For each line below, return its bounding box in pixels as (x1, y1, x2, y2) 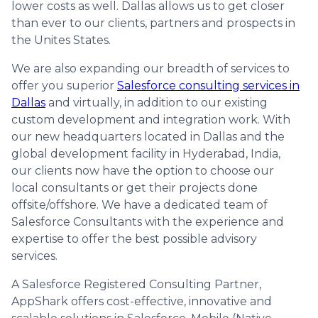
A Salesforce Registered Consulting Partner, (11, 277, 261, 291)
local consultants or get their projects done (11, 180, 258, 194)
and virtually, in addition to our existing (45, 95, 268, 109)
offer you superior (11, 78, 117, 92)
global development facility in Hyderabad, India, (11, 146, 280, 160)
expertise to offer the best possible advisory (11, 231, 257, 246)
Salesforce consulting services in (117, 78, 300, 92)
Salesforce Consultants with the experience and (11, 214, 284, 229)
